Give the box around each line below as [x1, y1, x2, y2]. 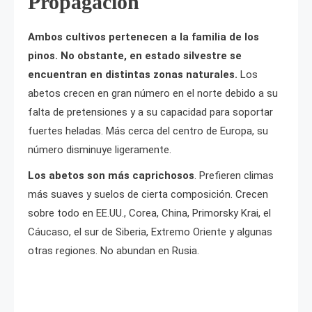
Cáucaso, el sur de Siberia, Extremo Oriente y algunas [28, 226, 272, 239]
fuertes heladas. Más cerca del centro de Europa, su [28, 125, 268, 138]
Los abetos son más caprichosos [28, 169, 194, 182]
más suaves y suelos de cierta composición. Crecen [28, 188, 268, 201]
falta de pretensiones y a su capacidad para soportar [28, 106, 273, 119]
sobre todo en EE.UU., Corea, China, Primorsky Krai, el [28, 207, 271, 220]
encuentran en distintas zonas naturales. [28, 68, 240, 81]
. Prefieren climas [194, 169, 274, 182]
